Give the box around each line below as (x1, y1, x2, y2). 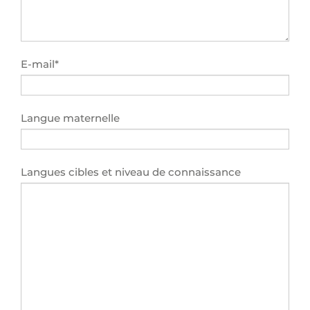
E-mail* (21, 57, 59, 71)
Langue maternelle (21, 111, 120, 125)
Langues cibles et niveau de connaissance (21, 165, 241, 179)
